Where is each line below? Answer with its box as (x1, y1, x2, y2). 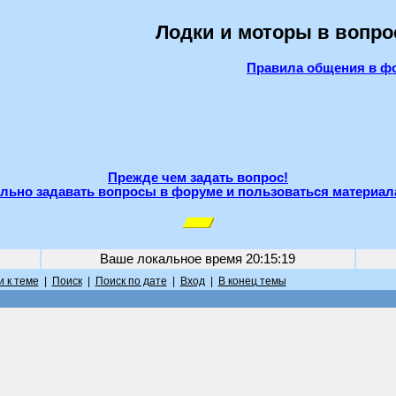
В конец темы (217, 275, 286, 287)
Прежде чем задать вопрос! (108, 171, 288, 185)
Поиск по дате (95, 275, 167, 287)
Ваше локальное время (100, 252, 246, 266)
